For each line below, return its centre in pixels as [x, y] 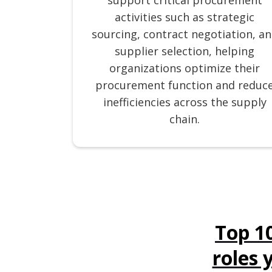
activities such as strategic [185, 17]
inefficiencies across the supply [185, 102]
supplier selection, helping [185, 51]
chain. [185, 119]
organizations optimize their [185, 68]
